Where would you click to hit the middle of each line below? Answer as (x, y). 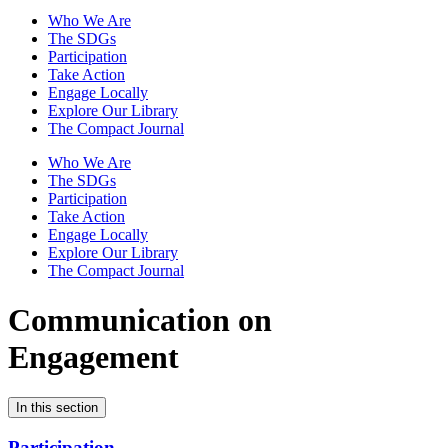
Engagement (93, 356)
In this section (57, 408)
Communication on (140, 319)
